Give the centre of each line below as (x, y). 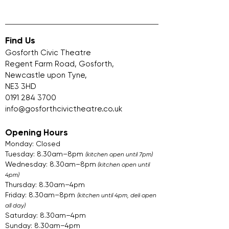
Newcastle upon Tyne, (46, 75)
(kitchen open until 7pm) (119, 154)
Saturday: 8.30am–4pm (45, 215)
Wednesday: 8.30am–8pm (51, 164)
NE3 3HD (21, 86)
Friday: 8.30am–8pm (41, 195)
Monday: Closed (33, 144)
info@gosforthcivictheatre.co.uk (64, 109)
